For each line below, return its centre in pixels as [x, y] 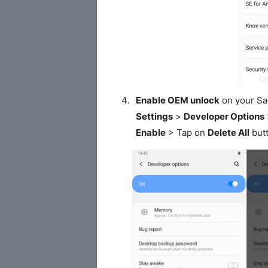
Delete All [228, 133]
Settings [154, 116]
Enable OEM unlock [177, 100]
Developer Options [224, 116]
